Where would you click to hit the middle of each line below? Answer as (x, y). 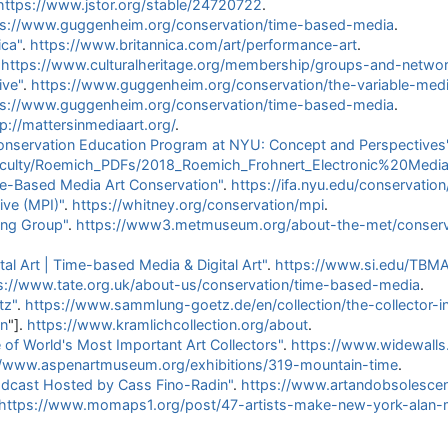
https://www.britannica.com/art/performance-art (193, 44)
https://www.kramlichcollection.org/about (167, 324)
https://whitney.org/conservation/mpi (198, 204)
